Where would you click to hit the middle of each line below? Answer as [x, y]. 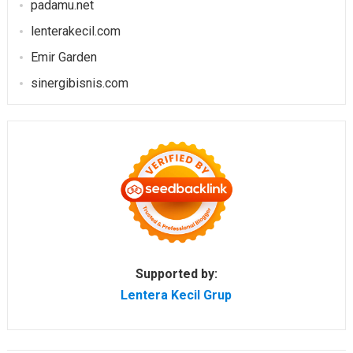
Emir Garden [63, 58]
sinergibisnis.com [79, 84]
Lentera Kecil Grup [176, 295]
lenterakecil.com [75, 32]
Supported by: [176, 274]
